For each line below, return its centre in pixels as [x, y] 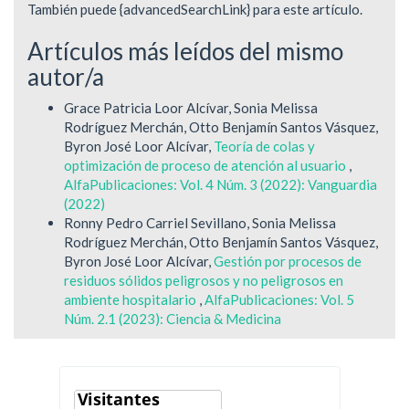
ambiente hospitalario [131, 300]
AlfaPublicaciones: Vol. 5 [279, 300]
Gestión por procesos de [288, 262]
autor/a [66, 76]
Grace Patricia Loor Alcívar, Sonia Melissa [191, 108]
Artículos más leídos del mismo [185, 51]
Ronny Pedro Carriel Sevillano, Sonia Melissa [200, 223]
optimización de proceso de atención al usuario [206, 166]
